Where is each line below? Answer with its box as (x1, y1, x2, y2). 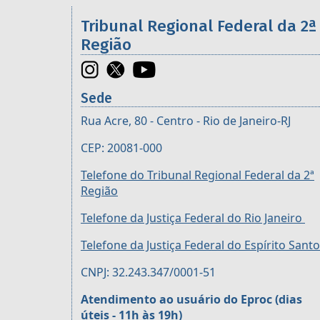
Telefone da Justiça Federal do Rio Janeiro (81, 210, 305, 226)
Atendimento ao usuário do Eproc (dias (81, 291, 302, 308)
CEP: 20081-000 (81, 140, 162, 156)
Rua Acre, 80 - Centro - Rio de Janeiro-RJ (81, 113, 291, 129)
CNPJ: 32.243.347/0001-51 (81, 264, 216, 281)
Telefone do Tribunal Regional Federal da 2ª (81, 167, 314, 184)
